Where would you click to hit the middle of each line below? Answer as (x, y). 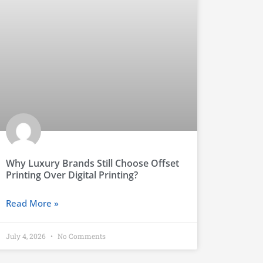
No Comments (80, 236)
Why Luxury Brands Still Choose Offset (92, 163)
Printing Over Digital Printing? (72, 175)
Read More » (32, 203)
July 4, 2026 (26, 236)
